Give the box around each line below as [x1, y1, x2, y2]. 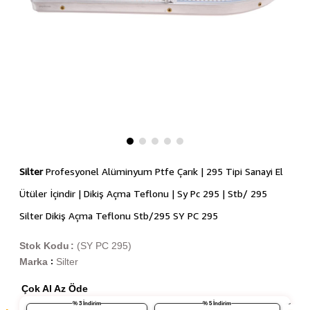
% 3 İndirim [82, 300, 101, 307]
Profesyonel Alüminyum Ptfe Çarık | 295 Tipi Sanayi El [42, 165, 283, 178]
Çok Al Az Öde [21, 283, 88, 295]
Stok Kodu [19, 240, 69, 252]
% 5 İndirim [213, 300, 232, 307]
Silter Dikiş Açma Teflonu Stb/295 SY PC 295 [19, 210, 218, 222]
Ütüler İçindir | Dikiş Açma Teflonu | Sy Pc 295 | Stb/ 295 [19, 188, 267, 200]
